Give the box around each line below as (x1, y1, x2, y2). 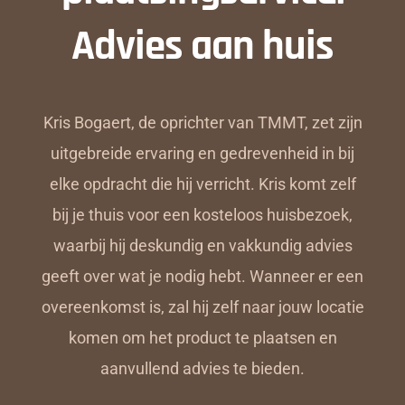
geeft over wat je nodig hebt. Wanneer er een (42, 266, 363, 286)
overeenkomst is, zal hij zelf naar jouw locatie (41, 297, 364, 316)
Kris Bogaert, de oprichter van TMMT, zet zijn (42, 112, 363, 132)
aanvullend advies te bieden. (100, 358, 305, 378)
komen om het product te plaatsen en (68, 327, 337, 347)
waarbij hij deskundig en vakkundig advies (52, 235, 353, 255)
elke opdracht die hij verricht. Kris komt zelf (49, 174, 356, 193)
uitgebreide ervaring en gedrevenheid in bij (51, 143, 354, 163)
